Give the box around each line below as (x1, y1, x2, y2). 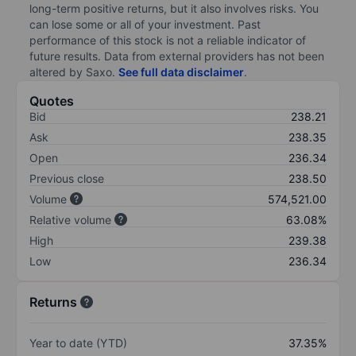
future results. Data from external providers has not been (29, 48, 324, 63)
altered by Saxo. (29, 64, 118, 79)
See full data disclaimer (118, 64, 244, 79)
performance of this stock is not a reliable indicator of (29, 33, 306, 47)
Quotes (29, 92, 74, 109)
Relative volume (29, 212, 111, 226)
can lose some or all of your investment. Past (29, 17, 261, 31)
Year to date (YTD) (29, 335, 127, 350)
